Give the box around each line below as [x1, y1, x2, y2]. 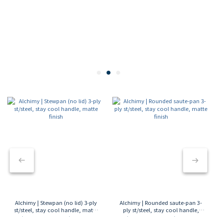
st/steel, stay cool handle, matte [14, 206, 98, 214]
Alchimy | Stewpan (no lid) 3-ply [15, 199, 97, 207]
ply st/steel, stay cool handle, [123, 206, 199, 214]
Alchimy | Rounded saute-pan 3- [120, 199, 202, 207]
